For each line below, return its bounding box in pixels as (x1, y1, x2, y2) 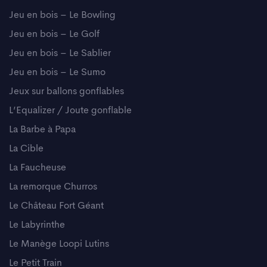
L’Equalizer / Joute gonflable (9, 105, 132, 116)
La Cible (9, 144, 44, 154)
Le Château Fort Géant (9, 201, 104, 211)
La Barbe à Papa (9, 125, 76, 135)
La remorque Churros (9, 182, 97, 192)
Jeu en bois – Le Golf (9, 29, 100, 39)
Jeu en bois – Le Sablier (9, 48, 111, 58)
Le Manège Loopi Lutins (9, 239, 109, 249)
